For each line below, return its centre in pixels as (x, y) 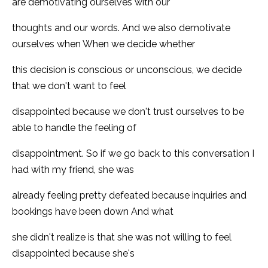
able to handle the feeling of (74, 127)
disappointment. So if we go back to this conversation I (133, 153)
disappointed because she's (73, 253)
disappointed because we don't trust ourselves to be (128, 111)
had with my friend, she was (73, 169)
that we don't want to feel (69, 86)
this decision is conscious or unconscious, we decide (127, 69)
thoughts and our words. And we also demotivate (121, 28)
